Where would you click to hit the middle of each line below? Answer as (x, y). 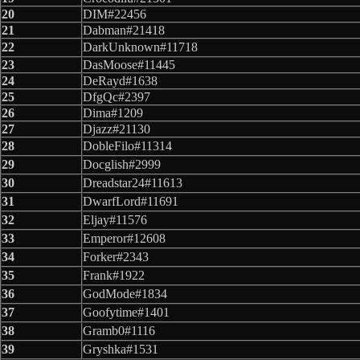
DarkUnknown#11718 (140, 47)
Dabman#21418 (124, 30)
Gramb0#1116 (119, 330)
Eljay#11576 (115, 219)
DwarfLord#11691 (131, 201)
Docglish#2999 (122, 164)
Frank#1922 (114, 275)
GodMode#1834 (125, 293)
